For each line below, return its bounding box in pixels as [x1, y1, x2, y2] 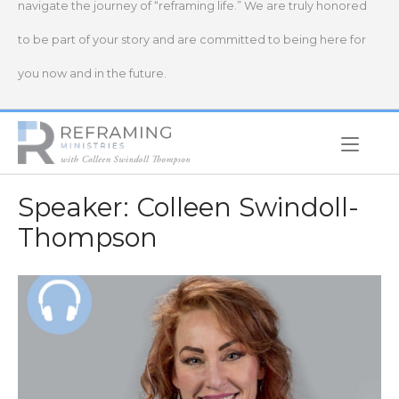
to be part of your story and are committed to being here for [18, 33, 366, 46]
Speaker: [18, 191, 136, 223]
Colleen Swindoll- [136, 191, 359, 223]
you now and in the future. [18, 67, 167, 80]
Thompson [18, 222, 158, 253]
